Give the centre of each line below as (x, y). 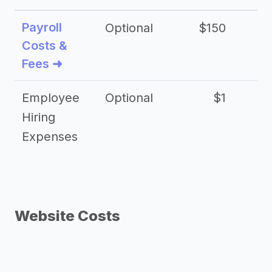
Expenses (50, 137)
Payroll (42, 27)
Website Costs (67, 216)
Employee (51, 98)
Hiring (39, 117)
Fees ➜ (42, 64)
